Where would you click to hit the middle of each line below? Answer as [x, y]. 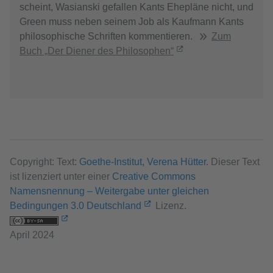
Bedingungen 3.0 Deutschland [76, 205]
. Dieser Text [233, 161]
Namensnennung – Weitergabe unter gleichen [109, 191]
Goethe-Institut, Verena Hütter [143, 161]
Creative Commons [154, 176]
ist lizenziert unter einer [61, 176]
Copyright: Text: [44, 161]
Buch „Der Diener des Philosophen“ [97, 51]
